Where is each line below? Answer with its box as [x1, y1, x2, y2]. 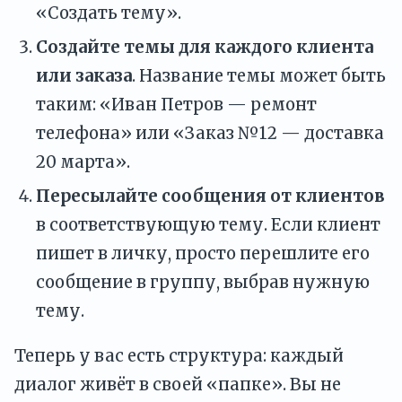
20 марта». [36, 151, 130, 172]
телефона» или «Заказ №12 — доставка [36, 122, 384, 144]
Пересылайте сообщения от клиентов [36, 185, 385, 206]
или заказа [36, 65, 132, 86]
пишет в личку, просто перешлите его [36, 242, 370, 264]
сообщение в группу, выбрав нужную [36, 271, 370, 293]
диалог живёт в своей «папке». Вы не [14, 373, 341, 395]
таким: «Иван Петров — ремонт [36, 93, 317, 115]
